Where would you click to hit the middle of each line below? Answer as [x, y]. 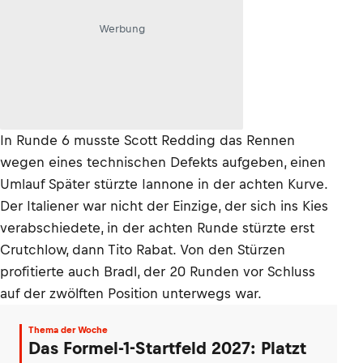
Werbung [122, 28]
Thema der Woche [68, 330]
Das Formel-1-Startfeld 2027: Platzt [167, 348]
